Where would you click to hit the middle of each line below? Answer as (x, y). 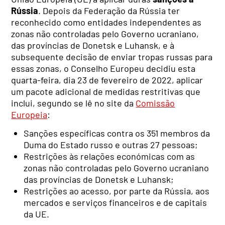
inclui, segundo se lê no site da (74, 103)
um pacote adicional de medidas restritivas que (106, 92)
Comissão (155, 103)
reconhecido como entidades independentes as (106, 22)
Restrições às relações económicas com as (109, 156)
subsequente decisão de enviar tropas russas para (112, 57)
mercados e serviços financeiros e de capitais (116, 202)
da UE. (37, 214)
